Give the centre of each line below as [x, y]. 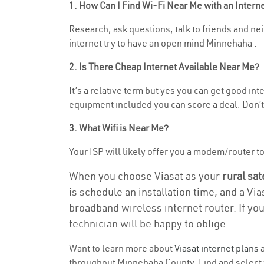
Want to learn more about [122, 248]
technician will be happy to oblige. [149, 224]
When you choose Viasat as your [146, 176]
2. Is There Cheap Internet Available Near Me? [164, 67]
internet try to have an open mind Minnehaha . [163, 43]
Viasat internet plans [217, 248]
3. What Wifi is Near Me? [119, 128]
